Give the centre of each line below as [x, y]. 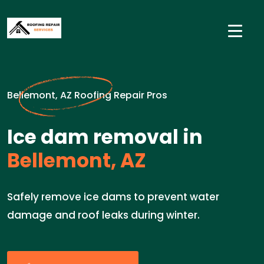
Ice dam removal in [105, 137]
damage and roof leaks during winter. [103, 215]
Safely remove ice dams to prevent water [113, 197]
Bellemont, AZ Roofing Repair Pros [87, 95]
